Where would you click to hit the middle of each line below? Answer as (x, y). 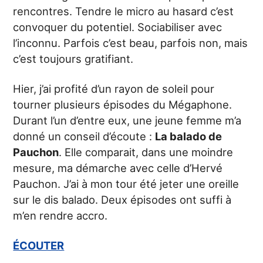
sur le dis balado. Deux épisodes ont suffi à (122, 200)
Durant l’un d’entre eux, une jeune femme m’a (127, 120)
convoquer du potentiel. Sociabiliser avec (118, 27)
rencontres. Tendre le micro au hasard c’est (124, 11)
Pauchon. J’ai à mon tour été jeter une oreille (126, 184)
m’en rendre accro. (60, 215)
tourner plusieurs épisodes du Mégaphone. (123, 104)
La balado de (189, 136)
